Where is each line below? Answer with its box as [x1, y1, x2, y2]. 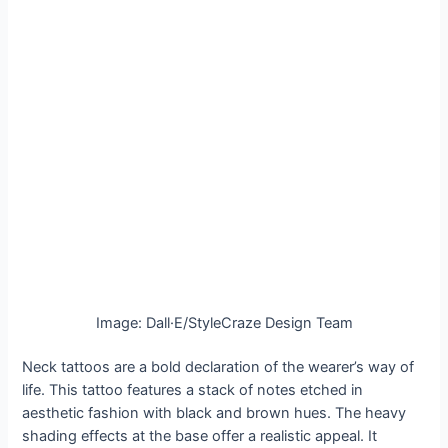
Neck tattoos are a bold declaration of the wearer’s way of [22, 358, 415, 377]
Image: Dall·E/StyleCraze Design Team [95, 313, 353, 332]
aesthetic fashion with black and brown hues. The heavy [22, 404, 407, 423]
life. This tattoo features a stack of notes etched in [22, 381, 364, 400]
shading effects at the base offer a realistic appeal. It [22, 427, 378, 446]
